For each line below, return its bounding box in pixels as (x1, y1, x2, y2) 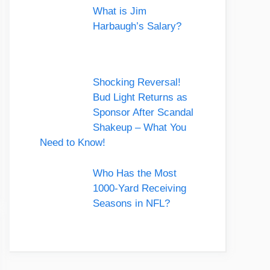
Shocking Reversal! (92, 77, 181, 89)
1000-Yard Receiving (92, 182, 186, 194)
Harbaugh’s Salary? (92, 20, 181, 32)
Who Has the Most (92, 167, 177, 179)
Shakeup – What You (92, 122, 186, 134)
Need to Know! (40, 137, 105, 149)
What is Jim (92, 5, 146, 17)
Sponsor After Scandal (92, 107, 193, 119)
